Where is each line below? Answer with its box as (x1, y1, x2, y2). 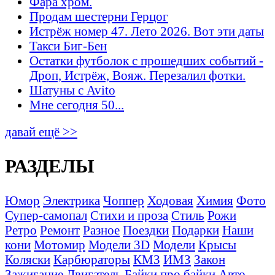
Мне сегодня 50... (29, 97, 124, 112)
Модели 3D (88, 238, 150, 252)
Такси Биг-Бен (29, 38, 107, 53)
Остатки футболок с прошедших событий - (29, 53, 263, 68)
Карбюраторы (53, 252, 130, 267)
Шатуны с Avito (29, 82, 115, 97)
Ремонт (40, 223, 80, 238)
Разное (83, 223, 120, 238)
